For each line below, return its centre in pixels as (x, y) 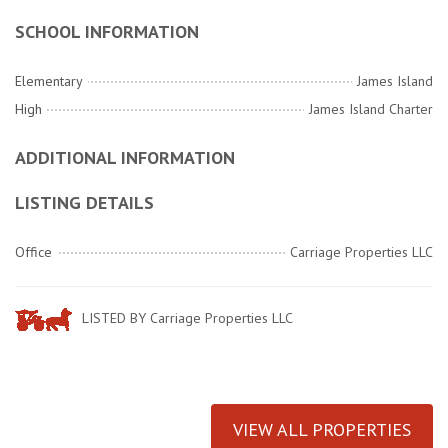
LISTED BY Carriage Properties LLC (185, 318)
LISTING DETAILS (84, 203)
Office (33, 252)
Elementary (49, 81)
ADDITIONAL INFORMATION (125, 158)
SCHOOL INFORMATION (107, 32)
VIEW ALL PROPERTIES (322, 430)
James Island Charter (371, 109)
